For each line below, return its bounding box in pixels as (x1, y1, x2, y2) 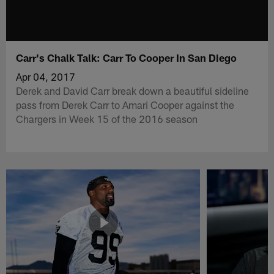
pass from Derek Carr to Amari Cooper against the (16, 98, 235, 111)
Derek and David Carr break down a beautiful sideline (16, 84, 250, 97)
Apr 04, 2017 (16, 70, 76, 83)
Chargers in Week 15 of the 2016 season (16, 112, 198, 125)
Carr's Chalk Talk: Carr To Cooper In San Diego (16, 51, 237, 64)
